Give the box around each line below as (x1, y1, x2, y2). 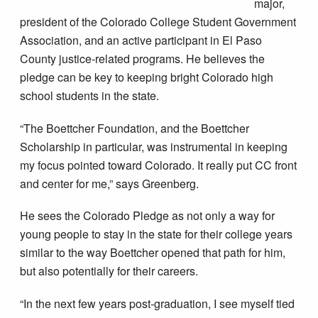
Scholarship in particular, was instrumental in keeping (20, 138, 288, 155)
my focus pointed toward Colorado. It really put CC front (20, 156, 297, 173)
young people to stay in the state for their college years (20, 226, 293, 243)
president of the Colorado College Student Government (20, 13, 297, 31)
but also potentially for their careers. (20, 263, 199, 280)
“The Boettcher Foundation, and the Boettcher (20, 119, 250, 136)
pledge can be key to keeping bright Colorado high (20, 69, 274, 86)
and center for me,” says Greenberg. (20, 175, 199, 192)
